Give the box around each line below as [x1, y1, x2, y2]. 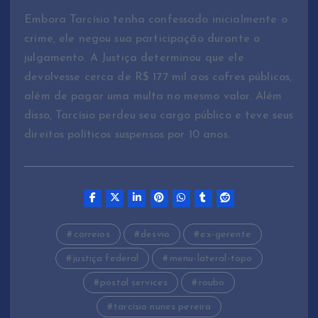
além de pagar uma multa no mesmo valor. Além [24, 91, 283, 103]
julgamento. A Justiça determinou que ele [24, 53, 244, 65]
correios [73, 229, 110, 240]
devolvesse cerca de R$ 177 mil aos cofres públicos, [24, 72, 292, 84]
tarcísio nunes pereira [114, 301, 212, 312]
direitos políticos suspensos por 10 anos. [24, 129, 230, 141]
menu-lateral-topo [169, 253, 253, 264]
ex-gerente [200, 229, 251, 240]
